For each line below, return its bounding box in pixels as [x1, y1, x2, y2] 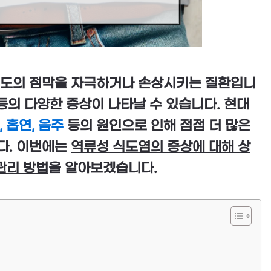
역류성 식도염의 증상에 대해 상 [71, 139, 250, 155]
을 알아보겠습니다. [48, 160, 157, 177]
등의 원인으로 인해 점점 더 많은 [64, 118, 250, 134]
